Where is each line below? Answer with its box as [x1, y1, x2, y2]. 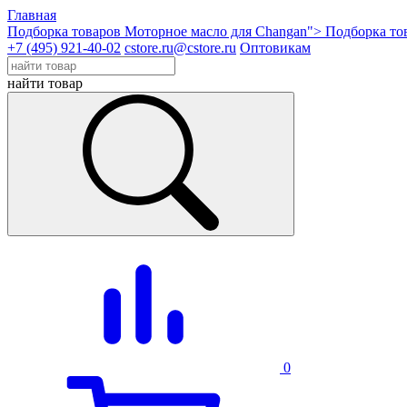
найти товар [7, 75, 83, 91]
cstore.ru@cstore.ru [124, 40, 236, 55]
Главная [7, 7, 56, 23]
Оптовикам [240, 40, 311, 55]
